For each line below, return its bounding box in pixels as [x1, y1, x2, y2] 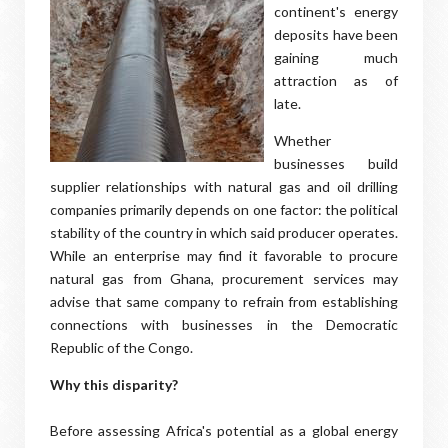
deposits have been [274, 26, 398, 43]
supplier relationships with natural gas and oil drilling [50, 178, 398, 195]
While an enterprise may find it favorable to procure [50, 247, 398, 264]
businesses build [274, 155, 398, 172]
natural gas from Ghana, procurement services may [50, 270, 398, 287]
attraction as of [274, 72, 398, 89]
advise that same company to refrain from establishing [50, 293, 398, 310]
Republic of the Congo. [50, 339, 196, 356]
